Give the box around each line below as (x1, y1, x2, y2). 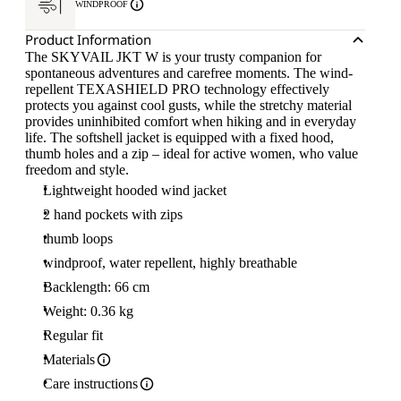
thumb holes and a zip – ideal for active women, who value (25, 146, 358, 161)
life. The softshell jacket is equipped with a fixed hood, (25, 130, 334, 145)
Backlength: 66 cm (43, 279, 149, 294)
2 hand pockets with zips (43, 207, 183, 222)
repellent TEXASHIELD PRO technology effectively (25, 81, 329, 97)
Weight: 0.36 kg (43, 303, 133, 319)
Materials (43, 352, 95, 367)
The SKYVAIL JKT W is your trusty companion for (25, 49, 321, 64)
